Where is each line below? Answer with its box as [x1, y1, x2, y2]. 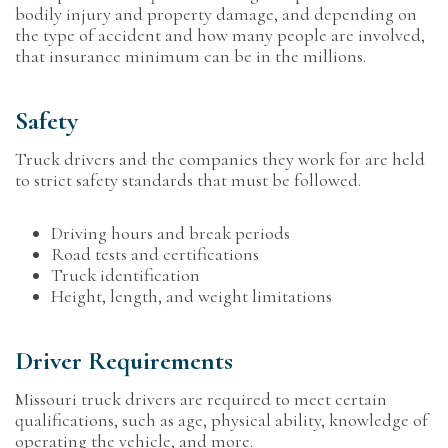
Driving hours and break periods [51, 222, 290, 244]
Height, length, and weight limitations [51, 285, 332, 307]
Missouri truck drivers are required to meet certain [15, 388, 387, 410]
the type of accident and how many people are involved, [15, 24, 425, 46]
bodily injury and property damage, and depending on [15, 3, 417, 25]
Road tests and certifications [51, 243, 259, 265]
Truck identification [51, 264, 200, 286]
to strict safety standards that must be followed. [15, 169, 365, 191]
